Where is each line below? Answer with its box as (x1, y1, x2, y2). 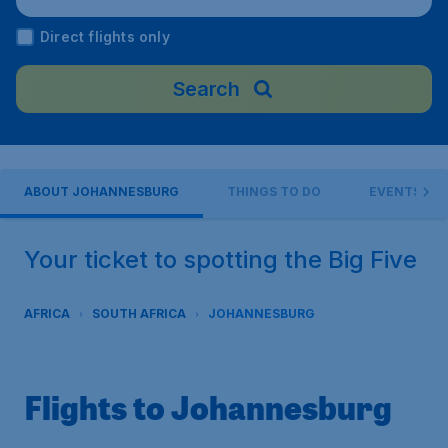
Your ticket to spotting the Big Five (24, 245, 417, 274)
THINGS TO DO (227, 184, 321, 199)
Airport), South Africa (76, 5, 243, 26)
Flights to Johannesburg (24, 385, 392, 429)
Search (172, 77, 240, 101)
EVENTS (369, 184, 421, 199)
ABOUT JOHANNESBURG (24, 184, 179, 199)
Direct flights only (40, 28, 170, 45)
